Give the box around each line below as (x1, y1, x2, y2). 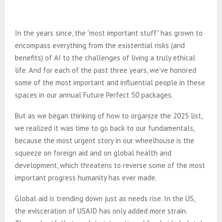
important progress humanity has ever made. (15, 172, 160, 182)
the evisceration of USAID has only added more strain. (15, 206, 187, 216)
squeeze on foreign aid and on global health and (15, 148, 171, 158)
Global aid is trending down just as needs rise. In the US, (15, 193, 195, 203)
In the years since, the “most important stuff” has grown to (15, 28, 203, 38)
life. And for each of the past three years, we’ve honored (15, 65, 196, 75)
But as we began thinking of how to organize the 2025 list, (15, 111, 202, 120)
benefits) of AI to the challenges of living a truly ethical (15, 53, 195, 62)
